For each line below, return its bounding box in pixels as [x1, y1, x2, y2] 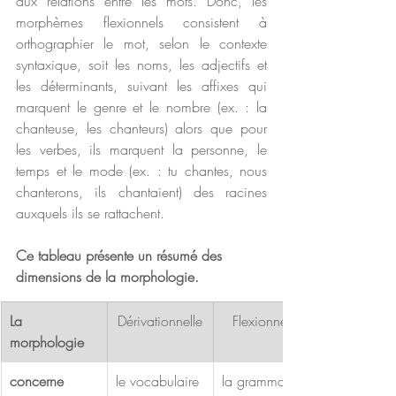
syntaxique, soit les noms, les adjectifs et [16, 55, 267, 74]
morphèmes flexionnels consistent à [16, 12, 267, 32]
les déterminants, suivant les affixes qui [16, 76, 267, 95]
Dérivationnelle [118, 311, 202, 331]
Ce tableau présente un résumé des [16, 246, 226, 265]
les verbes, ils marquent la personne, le [16, 140, 267, 159]
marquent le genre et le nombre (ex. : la [16, 97, 267, 117]
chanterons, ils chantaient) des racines [16, 182, 267, 202]
